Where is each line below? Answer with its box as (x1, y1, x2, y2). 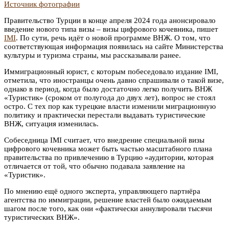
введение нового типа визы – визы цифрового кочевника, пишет (4, 25, 218, 33)
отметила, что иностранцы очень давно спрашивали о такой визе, (4, 76, 224, 84)
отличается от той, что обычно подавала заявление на (4, 162, 185, 170)
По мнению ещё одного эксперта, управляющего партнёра (4, 187, 200, 195)
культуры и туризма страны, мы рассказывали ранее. (4, 51, 181, 59)
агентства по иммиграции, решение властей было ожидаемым (4, 195, 212, 204)
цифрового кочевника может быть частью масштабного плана (4, 144, 212, 153)
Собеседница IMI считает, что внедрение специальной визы (4, 135, 204, 144)
